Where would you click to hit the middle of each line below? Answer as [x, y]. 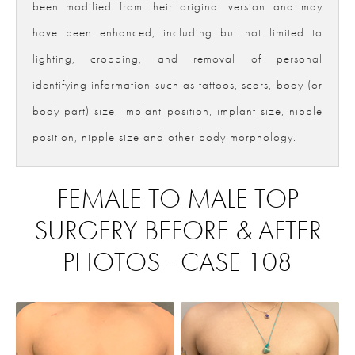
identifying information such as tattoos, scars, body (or [177, 85]
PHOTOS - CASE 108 [177, 262]
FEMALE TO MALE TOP [177, 199]
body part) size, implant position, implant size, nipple [177, 111]
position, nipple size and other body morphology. [164, 137]
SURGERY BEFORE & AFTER [177, 231]
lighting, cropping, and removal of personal [177, 59]
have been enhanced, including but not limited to [177, 33]
